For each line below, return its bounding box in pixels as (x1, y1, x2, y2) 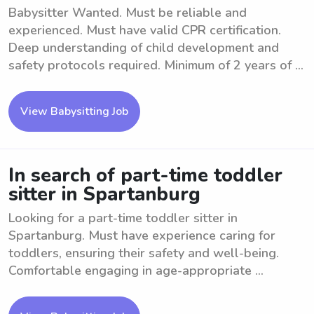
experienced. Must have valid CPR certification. (8, 22, 281, 39)
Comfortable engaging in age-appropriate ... (8, 262, 264, 279)
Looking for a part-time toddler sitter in (8, 210, 238, 226)
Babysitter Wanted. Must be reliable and (8, 4, 247, 21)
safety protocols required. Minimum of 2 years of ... (8, 57, 303, 74)
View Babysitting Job (20, 104, 128, 119)
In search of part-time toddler (8, 163, 282, 189)
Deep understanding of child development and (8, 39, 279, 56)
